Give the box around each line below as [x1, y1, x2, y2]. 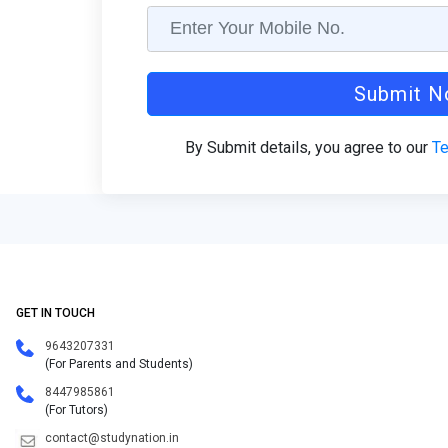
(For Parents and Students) [45, 357, 193, 371]
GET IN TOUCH [16, 305, 95, 320]
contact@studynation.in [45, 431, 179, 445]
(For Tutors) [45, 403, 108, 417]
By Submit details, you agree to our [185, 138, 433, 157]
